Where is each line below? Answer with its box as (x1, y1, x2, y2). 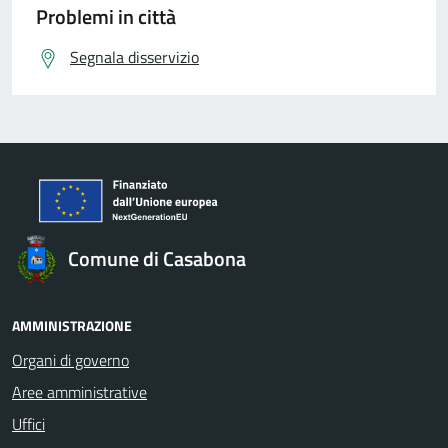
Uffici (12, 412, 45, 436)
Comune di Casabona (68, 243, 246, 274)
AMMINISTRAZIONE (12, 315, 132, 336)
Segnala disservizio (70, 45, 199, 69)
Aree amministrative (12, 380, 147, 404)
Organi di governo (12, 348, 129, 372)
